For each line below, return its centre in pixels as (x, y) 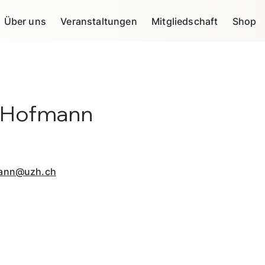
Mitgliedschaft (185, 21)
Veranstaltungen (99, 21)
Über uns (25, 21)
